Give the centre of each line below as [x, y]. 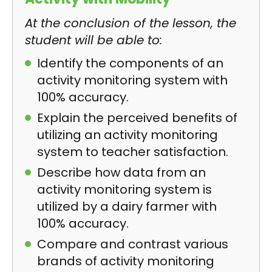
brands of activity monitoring [126, 261]
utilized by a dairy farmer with [127, 206]
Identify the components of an [130, 63]
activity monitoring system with [132, 80]
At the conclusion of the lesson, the [131, 23]
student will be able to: [93, 40]
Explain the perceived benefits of [137, 118]
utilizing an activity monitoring [127, 135]
